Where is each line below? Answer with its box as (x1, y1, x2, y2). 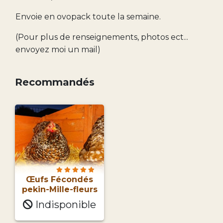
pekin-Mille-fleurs (21, 184, 98, 194)
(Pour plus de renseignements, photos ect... (15, 32, 188, 42)
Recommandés (15, 76, 95, 89)
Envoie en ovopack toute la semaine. (15, 12, 161, 22)
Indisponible (33, 198, 96, 211)
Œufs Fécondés (26, 174, 93, 184)
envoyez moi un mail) (15, 45, 101, 55)
